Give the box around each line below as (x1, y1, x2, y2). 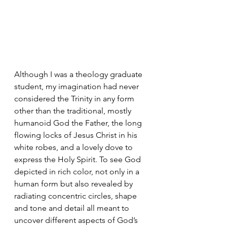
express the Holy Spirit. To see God (14, 154, 143, 164)
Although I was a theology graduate (14, 69, 144, 79)
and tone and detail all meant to (14, 203, 131, 213)
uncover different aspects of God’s (14, 215, 140, 225)
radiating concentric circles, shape (14, 191, 139, 201)
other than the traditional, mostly (14, 105, 133, 116)
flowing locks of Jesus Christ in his (14, 130, 139, 140)
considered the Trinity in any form (14, 93, 136, 103)
